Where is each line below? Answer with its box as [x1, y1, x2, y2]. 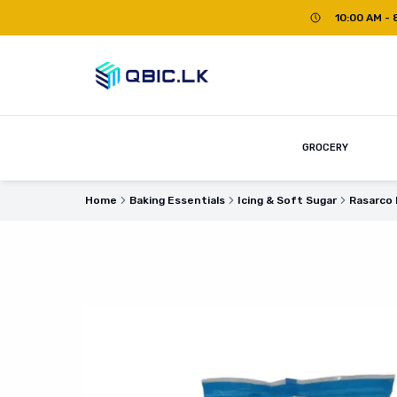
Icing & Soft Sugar [237, 194, 337, 206]
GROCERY [301, 142, 348, 153]
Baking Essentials [129, 194, 225, 206]
